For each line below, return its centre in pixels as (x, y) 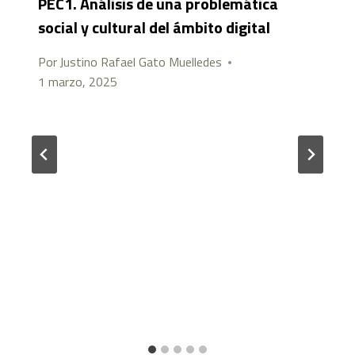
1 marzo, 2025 (78, 82)
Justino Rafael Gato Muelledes (141, 62)
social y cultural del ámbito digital (154, 28)
